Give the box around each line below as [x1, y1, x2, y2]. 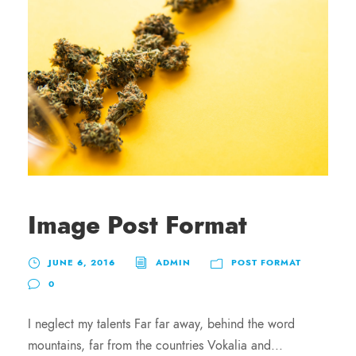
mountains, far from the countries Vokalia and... [28, 336, 283, 354]
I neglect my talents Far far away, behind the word [28, 315, 295, 333]
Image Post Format [28, 207, 247, 242]
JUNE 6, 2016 [48, 256, 115, 269]
